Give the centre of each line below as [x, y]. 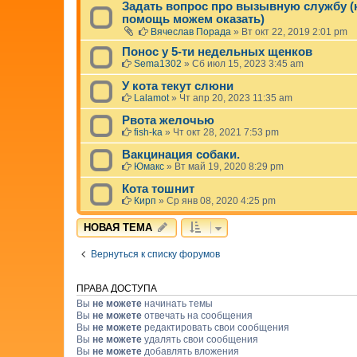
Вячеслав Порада [191, 32]
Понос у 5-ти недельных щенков [217, 52]
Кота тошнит [158, 189]
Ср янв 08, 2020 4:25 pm [221, 201]
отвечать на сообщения [197, 316]
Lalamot [151, 98]
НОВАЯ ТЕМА [118, 228]
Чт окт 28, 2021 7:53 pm [226, 133]
